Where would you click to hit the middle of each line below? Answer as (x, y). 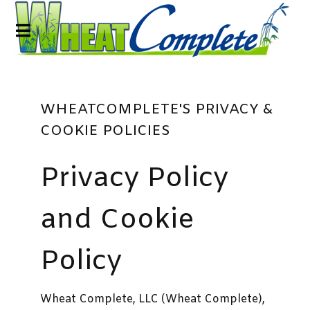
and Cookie (117, 220)
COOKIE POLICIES (105, 131)
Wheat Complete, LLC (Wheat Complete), (153, 299)
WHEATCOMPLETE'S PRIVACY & (156, 110)
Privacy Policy (134, 179)
